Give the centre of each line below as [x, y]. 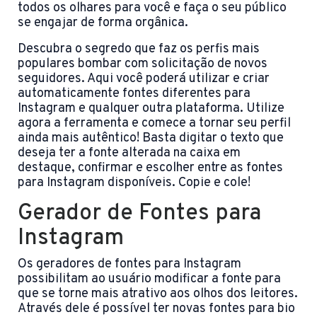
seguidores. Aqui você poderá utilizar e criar [144, 79]
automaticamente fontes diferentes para [134, 94]
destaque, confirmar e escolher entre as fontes [150, 168]
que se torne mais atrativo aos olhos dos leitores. [158, 294]
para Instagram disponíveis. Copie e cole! [134, 183]
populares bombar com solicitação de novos [143, 64]
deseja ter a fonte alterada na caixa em [129, 154]
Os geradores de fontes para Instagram [129, 265]
